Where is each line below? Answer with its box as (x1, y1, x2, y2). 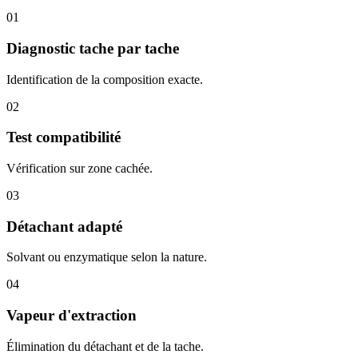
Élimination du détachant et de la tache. (6, 339, 204, 353)
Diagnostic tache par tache (6, 39, 179, 57)
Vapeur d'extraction (6, 307, 137, 324)
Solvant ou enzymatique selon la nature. (6, 250, 207, 265)
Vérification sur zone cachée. (6, 161, 153, 175)
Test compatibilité (6, 129, 121, 146)
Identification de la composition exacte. (6, 72, 203, 86)
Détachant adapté (6, 217, 122, 235)
